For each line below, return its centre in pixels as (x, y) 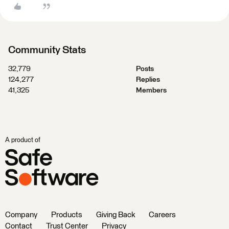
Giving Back (116, 215)
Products (67, 215)
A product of (23, 140)
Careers (162, 215)
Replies (148, 80)
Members (151, 90)
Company (21, 215)
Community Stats (47, 50)
